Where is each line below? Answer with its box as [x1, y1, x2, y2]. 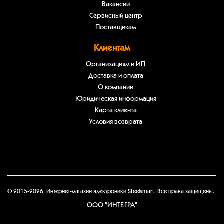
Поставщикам [95, 24, 136, 31]
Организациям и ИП [86, 61, 145, 68]
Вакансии [101, 1, 130, 8]
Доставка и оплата [88, 72, 143, 79]
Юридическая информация [75, 95, 156, 102]
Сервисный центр [89, 12, 142, 19]
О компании [98, 84, 133, 91]
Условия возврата [89, 118, 142, 125]
